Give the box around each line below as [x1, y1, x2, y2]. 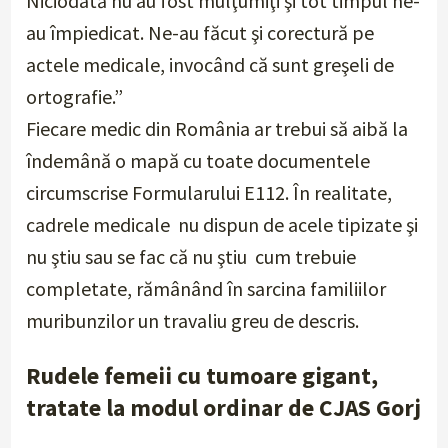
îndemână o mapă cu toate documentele [26, 148, 371, 174]
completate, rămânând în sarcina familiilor [26, 276, 387, 302]
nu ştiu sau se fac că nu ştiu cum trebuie [26, 244, 357, 270]
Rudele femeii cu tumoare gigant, [26, 361, 379, 391]
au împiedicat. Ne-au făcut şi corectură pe [26, 20, 375, 46]
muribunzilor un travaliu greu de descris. [26, 308, 360, 334]
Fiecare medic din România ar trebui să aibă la [26, 116, 409, 142]
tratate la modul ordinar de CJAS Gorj [26, 393, 422, 423]
